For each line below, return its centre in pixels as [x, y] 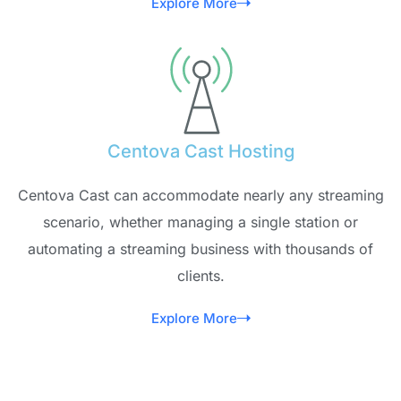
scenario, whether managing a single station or [200, 222]
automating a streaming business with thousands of [200, 248]
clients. [200, 275]
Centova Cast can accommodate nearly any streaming [200, 195]
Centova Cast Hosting [200, 151]
